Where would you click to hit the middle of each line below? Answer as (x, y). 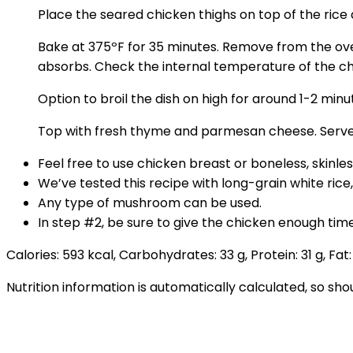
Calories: (34, 255)
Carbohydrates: (169, 255)
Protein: (276, 255)
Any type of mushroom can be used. (150, 203)
